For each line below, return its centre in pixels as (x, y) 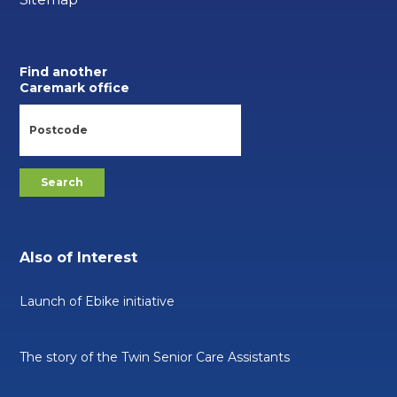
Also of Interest (79, 257)
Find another (64, 71)
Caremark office (75, 87)
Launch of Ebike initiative (97, 301)
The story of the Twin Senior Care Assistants (155, 357)
